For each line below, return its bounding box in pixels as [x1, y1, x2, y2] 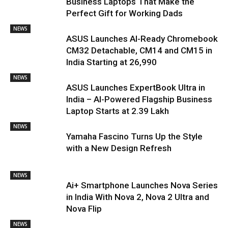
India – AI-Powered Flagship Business [66, 94, 212, 104]
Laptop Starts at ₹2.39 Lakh [66, 105, 169, 116]
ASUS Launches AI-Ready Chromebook [66, 33, 218, 44]
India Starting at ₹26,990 [66, 56, 157, 67]
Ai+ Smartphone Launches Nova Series [66, 180, 218, 190]
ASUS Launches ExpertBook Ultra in [66, 82, 205, 93]
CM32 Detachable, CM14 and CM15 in [66, 45, 212, 55]
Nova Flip [66, 203, 102, 214]
